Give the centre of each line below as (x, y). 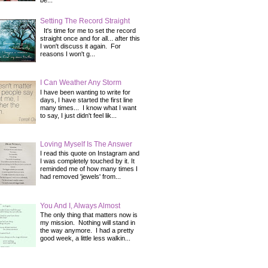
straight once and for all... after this (90, 38)
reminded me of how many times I (89, 169)
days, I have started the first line (86, 100)
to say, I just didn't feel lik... (78, 115)
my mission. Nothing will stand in (88, 223)
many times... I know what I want (88, 107)
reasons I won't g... (68, 54)
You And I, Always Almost (80, 205)
